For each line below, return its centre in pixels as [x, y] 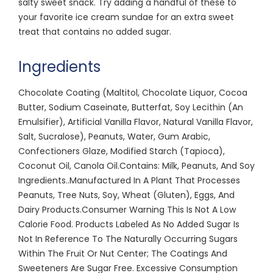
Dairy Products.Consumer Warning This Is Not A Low [127, 209]
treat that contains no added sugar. [95, 31]
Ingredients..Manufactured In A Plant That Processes [129, 180]
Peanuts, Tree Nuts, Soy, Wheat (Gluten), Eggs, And [126, 195]
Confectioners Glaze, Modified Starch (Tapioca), [122, 151]
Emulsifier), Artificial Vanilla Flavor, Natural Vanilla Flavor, [136, 122]
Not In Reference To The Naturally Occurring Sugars [128, 239]
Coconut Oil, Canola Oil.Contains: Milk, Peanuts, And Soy [136, 165]
